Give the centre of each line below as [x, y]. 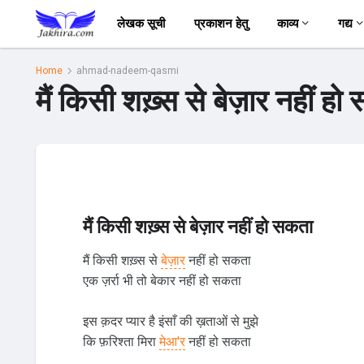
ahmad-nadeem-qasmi [127, 70]
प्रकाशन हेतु [221, 24]
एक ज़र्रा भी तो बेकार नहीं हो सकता [162, 281]
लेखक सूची [141, 24]
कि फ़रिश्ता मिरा [121, 342]
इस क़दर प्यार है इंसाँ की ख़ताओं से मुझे [170, 322]
